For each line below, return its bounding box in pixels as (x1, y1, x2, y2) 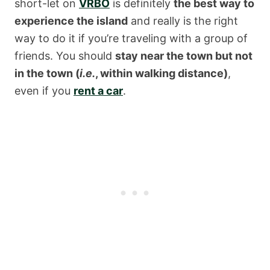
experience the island (14, 14, 128, 27)
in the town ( (14, 66, 80, 80)
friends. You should (14, 49, 115, 62)
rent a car (74, 84, 123, 97)
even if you (14, 84, 74, 97)
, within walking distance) (95, 66, 228, 80)
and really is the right (128, 14, 238, 27)
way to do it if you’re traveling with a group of (14, 31, 248, 45)
